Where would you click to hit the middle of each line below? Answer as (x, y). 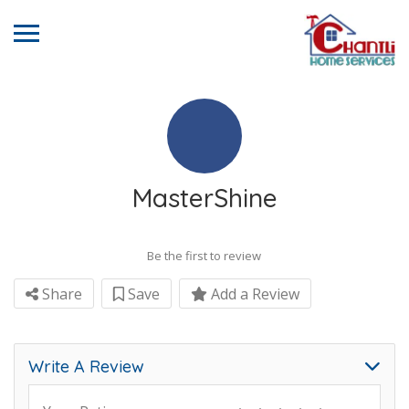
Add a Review (253, 294)
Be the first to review (204, 256)
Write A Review (86, 367)
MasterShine (204, 198)
